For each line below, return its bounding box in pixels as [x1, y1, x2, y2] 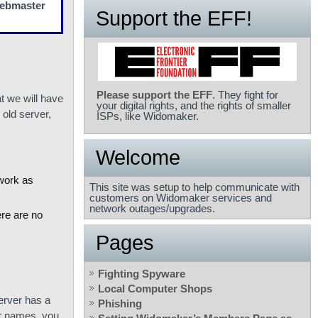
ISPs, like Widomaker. [97, 110, 199, 123]
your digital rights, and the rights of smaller [97, 99, 291, 112]
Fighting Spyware [98, 268, 185, 280]
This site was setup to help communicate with [89, 181, 300, 194]
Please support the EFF [97, 89, 212, 102]
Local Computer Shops [98, 283, 212, 295]
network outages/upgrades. [89, 202, 215, 215]
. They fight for [212, 89, 278, 102]
